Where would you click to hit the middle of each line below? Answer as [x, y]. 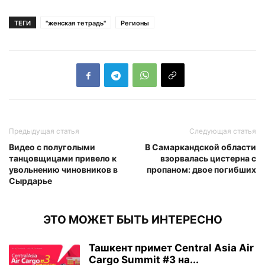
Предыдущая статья [44, 131]
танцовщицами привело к [63, 159]
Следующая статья [223, 131]
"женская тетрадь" [76, 23]
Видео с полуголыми [52, 147]
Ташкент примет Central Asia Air [171, 248]
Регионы [135, 23]
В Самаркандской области [201, 147]
